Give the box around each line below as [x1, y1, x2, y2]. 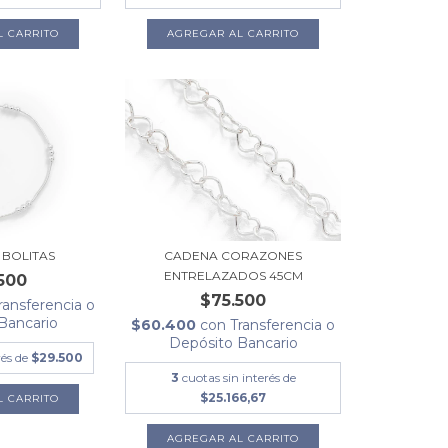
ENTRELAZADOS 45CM [163, 268, 303, 284]
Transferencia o [230, 316, 336, 335]
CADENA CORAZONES [164, 248, 303, 264]
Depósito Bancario [168, 334, 298, 353]
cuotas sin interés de [181, 370, 296, 386]
